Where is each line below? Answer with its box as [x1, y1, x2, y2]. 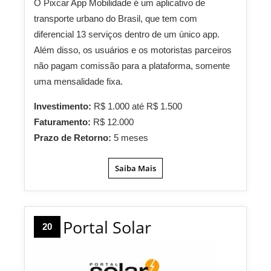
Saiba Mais [115, 163, 156, 174]
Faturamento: [34, 117, 93, 128]
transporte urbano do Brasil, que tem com [34, 13, 197, 24]
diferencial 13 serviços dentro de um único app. [34, 29, 220, 40]
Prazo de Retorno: [34, 132, 114, 143]
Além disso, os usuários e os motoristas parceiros [34, 45, 232, 56]
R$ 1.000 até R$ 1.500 [94, 101, 182, 112]
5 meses [114, 132, 148, 143]
